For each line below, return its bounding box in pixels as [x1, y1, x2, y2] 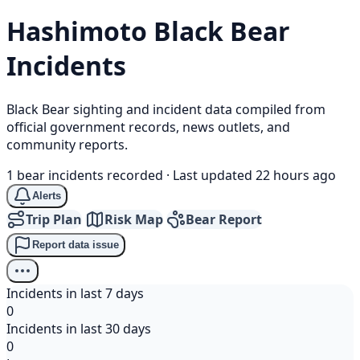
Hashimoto [6, 14, 153, 49]
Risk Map [104, 210, 163, 228]
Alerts [32, 190, 61, 202]
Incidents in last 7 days [6, 284, 144, 302]
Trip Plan [26, 210, 82, 228]
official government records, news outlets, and [6, 117, 290, 136]
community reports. [6, 135, 128, 153]
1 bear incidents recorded [6, 166, 163, 184]
